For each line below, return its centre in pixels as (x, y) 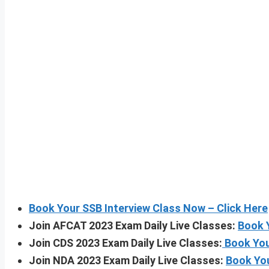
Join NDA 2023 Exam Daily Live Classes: (127, 260)
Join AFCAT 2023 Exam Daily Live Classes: (133, 225)
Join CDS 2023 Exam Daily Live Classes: (125, 243)
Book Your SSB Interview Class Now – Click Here (148, 208)
